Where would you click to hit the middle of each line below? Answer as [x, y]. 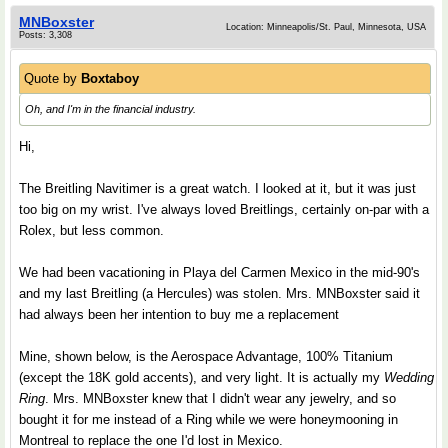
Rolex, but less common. [91, 230]
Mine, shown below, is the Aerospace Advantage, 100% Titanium [206, 356]
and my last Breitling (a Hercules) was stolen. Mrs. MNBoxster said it [219, 293]
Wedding [409, 377]
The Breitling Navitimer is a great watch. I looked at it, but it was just [217, 188]
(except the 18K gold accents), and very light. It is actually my [201, 377]
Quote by [52, 78]
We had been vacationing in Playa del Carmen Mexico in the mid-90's [219, 272]
